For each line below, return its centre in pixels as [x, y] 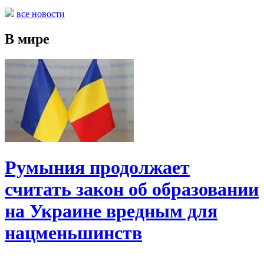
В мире [27, 39]
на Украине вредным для [111, 211]
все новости [41, 14]
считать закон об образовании [132, 189]
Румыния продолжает [97, 167]
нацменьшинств [73, 232]
